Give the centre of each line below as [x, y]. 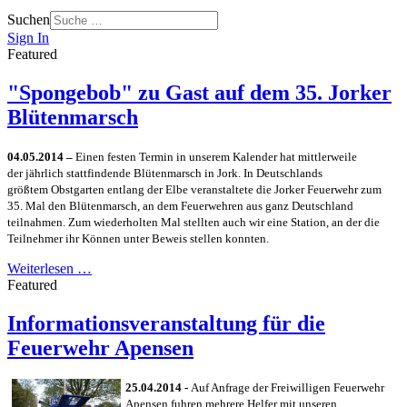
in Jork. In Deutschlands [263, 173]
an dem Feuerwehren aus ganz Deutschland [247, 205]
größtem [28, 189]
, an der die [353, 222]
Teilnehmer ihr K [49, 238]
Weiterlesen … [50, 268]
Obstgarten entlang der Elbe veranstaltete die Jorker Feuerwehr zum [215, 189]
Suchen [29, 20]
